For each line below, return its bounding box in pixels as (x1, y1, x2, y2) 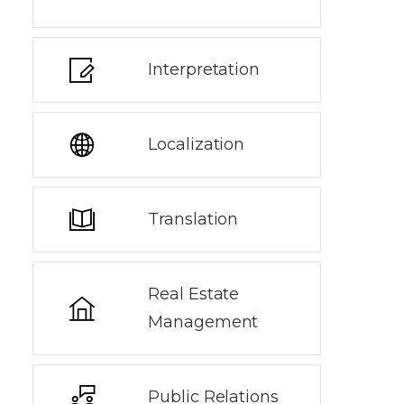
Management (148, 312, 259, 332)
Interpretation (148, 60, 261, 79)
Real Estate (148, 284, 240, 304)
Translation (148, 209, 239, 229)
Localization (148, 134, 245, 154)
